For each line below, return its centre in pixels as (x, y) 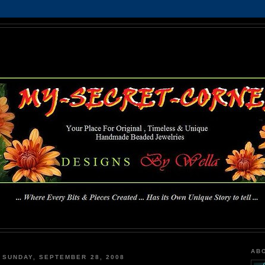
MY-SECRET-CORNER (133, 49)
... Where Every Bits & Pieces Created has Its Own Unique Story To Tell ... (133, 216)
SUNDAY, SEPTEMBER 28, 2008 (64, 257)
